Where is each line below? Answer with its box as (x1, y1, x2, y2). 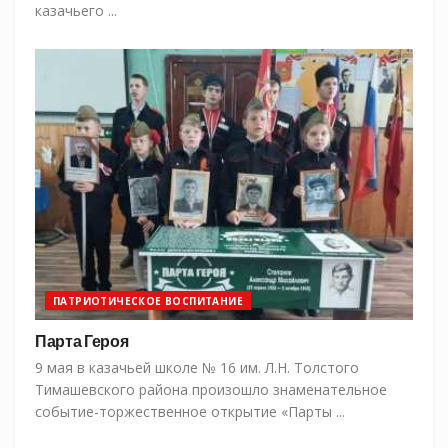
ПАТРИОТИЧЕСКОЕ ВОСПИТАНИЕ (53, 293, 243, 308)
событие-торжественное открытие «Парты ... (35, 401, 345, 421)
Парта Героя (35, 330, 129, 350)
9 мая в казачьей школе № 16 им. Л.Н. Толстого (35, 357, 359, 377)
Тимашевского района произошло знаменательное (35, 379, 387, 399)
